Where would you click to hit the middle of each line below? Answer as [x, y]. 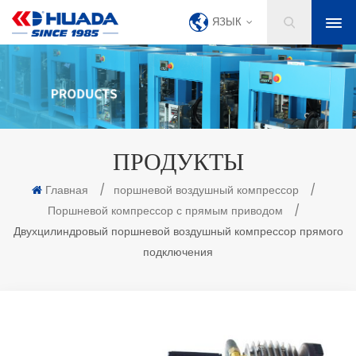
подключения [178, 252]
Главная [67, 190]
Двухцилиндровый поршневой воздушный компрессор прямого [178, 231]
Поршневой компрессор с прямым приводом [165, 211]
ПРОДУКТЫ [178, 160]
